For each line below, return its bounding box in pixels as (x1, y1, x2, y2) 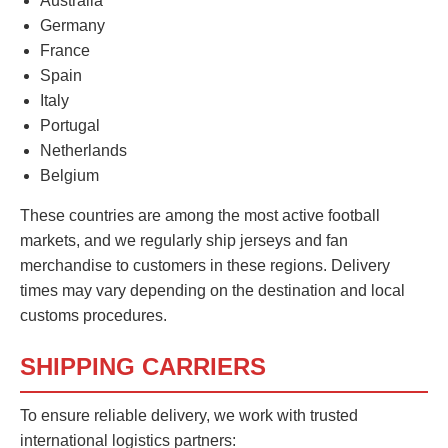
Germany (40, 17, 105, 35)
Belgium (40, 167, 99, 185)
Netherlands (40, 142, 127, 160)
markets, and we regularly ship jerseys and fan (20, 232, 348, 250)
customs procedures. (20, 307, 167, 325)
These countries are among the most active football (20, 207, 380, 225)
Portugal (40, 117, 100, 135)
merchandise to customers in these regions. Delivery (20, 257, 390, 275)
